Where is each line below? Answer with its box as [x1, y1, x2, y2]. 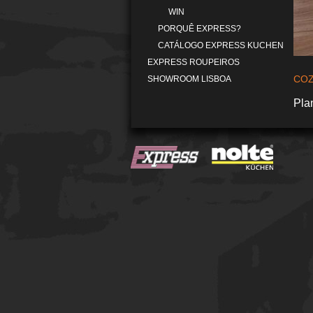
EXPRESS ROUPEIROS [147, 57, 240, 67]
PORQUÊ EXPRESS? [158, 24, 241, 34]
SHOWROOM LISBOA [147, 74, 231, 84]
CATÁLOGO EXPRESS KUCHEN [158, 41, 284, 50]
